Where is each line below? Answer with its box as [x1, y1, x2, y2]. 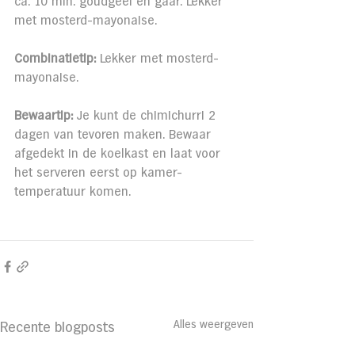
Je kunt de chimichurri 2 [73, 109, 219, 122]
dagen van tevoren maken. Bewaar [14, 128, 215, 141]
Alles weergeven [174, 319, 254, 330]
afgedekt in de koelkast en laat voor [14, 147, 224, 160]
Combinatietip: [14, 52, 100, 65]
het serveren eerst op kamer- [14, 166, 186, 179]
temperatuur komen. [14, 185, 131, 198]
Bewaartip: [14, 109, 73, 122]
